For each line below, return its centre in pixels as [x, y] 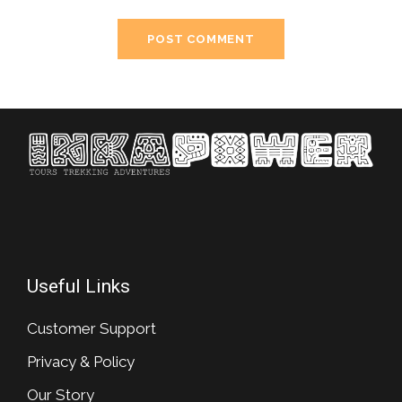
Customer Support [92, 329]
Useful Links [79, 287]
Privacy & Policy [81, 362]
